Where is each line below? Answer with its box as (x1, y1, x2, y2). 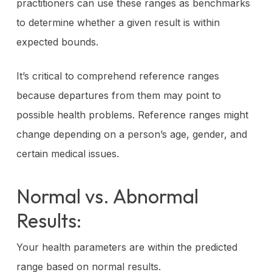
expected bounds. (16, 35, 98, 48)
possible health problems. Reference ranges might (16, 108, 248, 121)
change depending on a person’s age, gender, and (16, 127, 247, 140)
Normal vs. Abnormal (16, 183, 199, 208)
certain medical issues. (16, 147, 119, 160)
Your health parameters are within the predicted (16, 240, 237, 253)
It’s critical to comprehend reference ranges (16, 69, 219, 82)
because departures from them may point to (16, 89, 221, 101)
